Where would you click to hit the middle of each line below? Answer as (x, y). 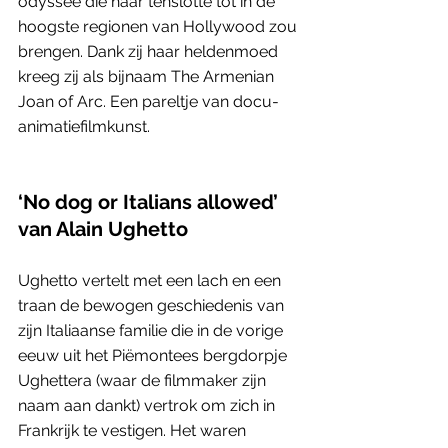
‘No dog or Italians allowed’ (150, 201)
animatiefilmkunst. (84, 126)
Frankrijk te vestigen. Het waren (134, 430)
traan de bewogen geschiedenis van (153, 305)
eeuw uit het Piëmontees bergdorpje (154, 355)
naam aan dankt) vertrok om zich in (148, 405)
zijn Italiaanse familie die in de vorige (152, 330)
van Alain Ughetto (103, 228)
